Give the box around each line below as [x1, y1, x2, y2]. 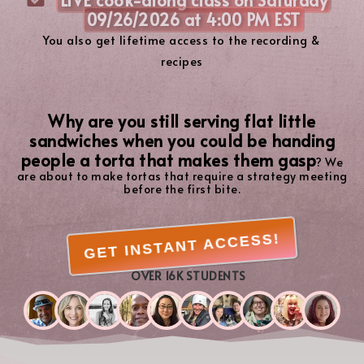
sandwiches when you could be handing [29, 128, 335, 152]
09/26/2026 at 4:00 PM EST [87, 7, 301, 31]
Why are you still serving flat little [48, 109, 316, 132]
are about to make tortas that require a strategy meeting [16, 167, 348, 184]
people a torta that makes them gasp [20, 148, 317, 171]
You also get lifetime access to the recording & [43, 31, 321, 48]
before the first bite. [123, 180, 240, 197]
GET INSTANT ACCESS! [83, 229, 281, 262]
